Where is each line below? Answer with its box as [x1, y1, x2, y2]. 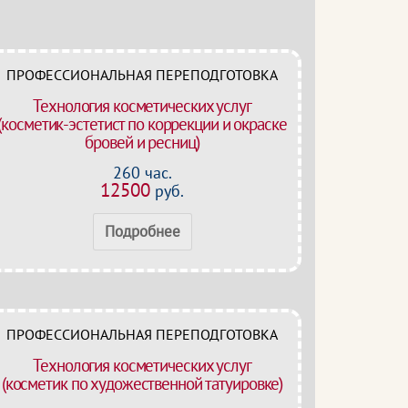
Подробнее [104, 221, 180, 241]
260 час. [112, 162, 172, 183]
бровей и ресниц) [85, 131, 199, 153]
